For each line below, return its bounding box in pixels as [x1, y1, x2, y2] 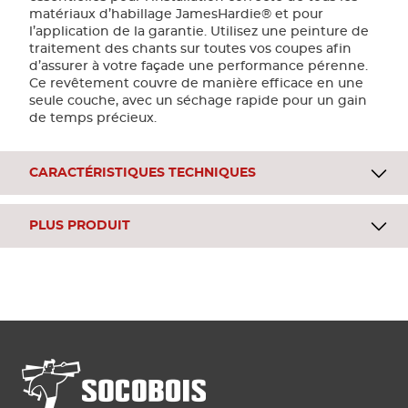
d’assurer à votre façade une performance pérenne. [29, 60, 368, 73]
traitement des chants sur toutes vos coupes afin [29, 43, 352, 56]
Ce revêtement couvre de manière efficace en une [29, 77, 363, 90]
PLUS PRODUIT [29, 219, 130, 232]
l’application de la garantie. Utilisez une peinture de [29, 25, 369, 38]
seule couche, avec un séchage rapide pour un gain [29, 95, 367, 107]
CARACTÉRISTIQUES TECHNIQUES [29, 167, 256, 179]
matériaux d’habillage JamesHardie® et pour [29, 8, 323, 21]
